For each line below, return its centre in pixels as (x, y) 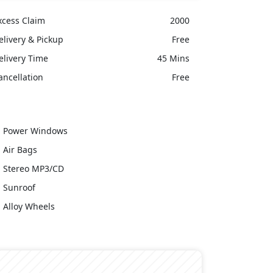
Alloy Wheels (29, 206)
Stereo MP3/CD (33, 168)
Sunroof (19, 187)
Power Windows (35, 130)
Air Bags (20, 149)
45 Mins (173, 58)
